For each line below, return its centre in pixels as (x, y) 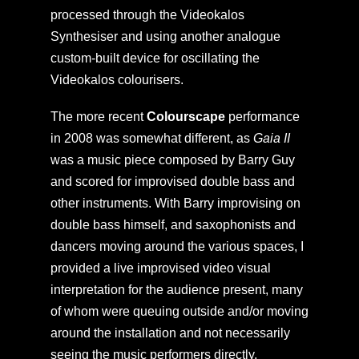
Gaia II (271, 138)
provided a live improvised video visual (160, 268)
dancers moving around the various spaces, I (177, 246)
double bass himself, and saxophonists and (173, 224)
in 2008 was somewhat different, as (151, 138)
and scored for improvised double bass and (172, 181)
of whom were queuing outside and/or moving (179, 311)
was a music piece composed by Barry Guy (172, 159)
